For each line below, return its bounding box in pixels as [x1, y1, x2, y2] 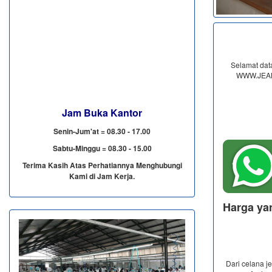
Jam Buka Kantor [62, 105, 142, 120]
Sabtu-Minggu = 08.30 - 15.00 [52, 142, 152, 154]
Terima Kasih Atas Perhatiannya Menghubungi [22, 159, 182, 171]
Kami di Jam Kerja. [69, 170, 135, 182]
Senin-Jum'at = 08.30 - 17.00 [53, 125, 151, 137]
